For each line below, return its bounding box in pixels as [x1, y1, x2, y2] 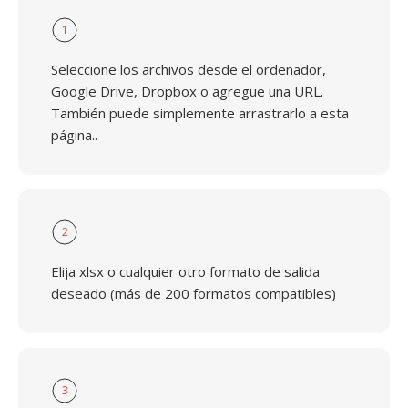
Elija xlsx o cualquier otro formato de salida [51, 262, 320, 280]
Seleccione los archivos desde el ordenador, [51, 60, 326, 78]
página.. [51, 126, 97, 144]
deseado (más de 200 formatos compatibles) [51, 284, 336, 302]
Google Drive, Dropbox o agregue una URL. [51, 82, 323, 100]
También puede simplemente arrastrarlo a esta [51, 104, 349, 122]
